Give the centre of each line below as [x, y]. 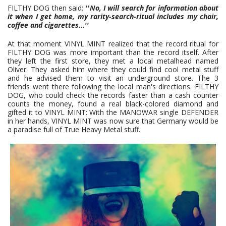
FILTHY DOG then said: [47, 8]
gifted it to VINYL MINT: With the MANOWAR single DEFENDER [113, 112]
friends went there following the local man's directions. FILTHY [113, 87]
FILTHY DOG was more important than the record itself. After [113, 52]
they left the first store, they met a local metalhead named [113, 61]
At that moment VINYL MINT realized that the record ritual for [113, 44]
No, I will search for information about [154, 8]
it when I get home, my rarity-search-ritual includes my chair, [113, 17]
